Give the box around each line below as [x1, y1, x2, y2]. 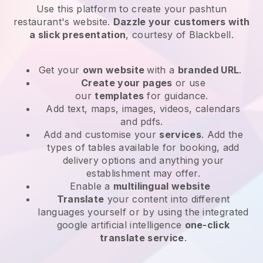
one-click [184, 218, 230, 231]
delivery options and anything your [62, 154, 224, 166]
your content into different [104, 193, 230, 205]
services [159, 128, 202, 140]
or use [172, 76, 205, 89]
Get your [38, 63, 83, 76]
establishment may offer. [86, 167, 200, 179]
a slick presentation [29, 28, 126, 41]
